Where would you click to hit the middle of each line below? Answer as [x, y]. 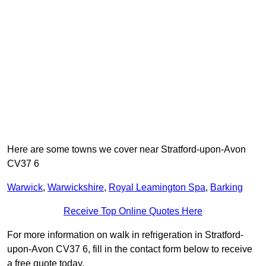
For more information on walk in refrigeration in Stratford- [125, 235]
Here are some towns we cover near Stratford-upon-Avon [126, 150]
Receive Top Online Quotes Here [133, 211]
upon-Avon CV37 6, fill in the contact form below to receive [130, 249]
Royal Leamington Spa [157, 188]
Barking [227, 188]
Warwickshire [76, 188]
